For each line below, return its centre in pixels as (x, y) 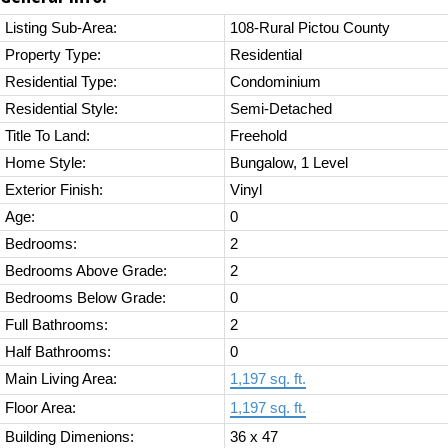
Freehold (258, 136)
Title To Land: (47, 136)
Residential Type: (61, 82)
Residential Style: (61, 109)
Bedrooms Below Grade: (85, 298)
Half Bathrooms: (58, 352)
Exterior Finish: (54, 190)
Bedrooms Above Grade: (86, 271)
